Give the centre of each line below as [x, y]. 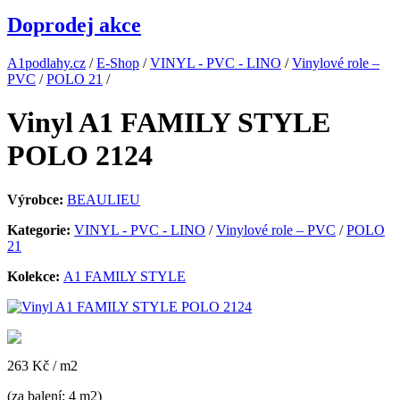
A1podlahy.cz [46, 62]
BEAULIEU [104, 199]
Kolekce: [35, 276]
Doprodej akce [74, 25]
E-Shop [118, 62]
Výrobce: [37, 199]
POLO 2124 [80, 156]
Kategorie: [41, 229]
